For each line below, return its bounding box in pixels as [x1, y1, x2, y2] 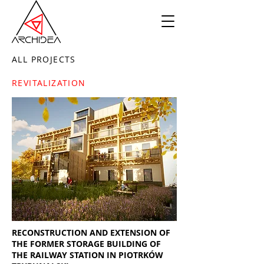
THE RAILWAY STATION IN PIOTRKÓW [12, 249, 163, 260]
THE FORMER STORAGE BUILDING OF [12, 238, 161, 249]
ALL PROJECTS [12, 53, 76, 65]
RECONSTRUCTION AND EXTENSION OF [12, 227, 170, 238]
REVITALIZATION [12, 77, 86, 88]
